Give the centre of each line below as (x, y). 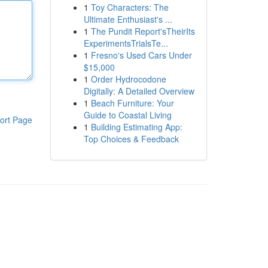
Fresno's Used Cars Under (141, 55)
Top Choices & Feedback (131, 139)
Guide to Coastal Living (127, 115)
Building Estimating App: (136, 127)
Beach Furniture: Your (132, 103)
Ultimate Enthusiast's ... (128, 19)
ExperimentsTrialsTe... (126, 43)
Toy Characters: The (130, 7)
